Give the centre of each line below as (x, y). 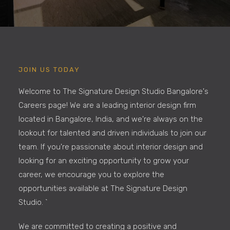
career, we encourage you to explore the (91, 174)
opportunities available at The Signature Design (103, 188)
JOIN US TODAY (49, 69)
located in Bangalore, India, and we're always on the (110, 119)
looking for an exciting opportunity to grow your (103, 160)
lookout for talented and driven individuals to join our (112, 133)
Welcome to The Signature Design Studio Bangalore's (113, 91)
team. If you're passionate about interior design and (110, 147)
